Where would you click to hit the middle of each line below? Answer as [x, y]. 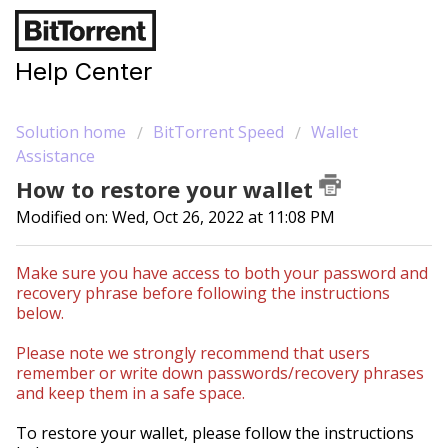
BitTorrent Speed [218, 132]
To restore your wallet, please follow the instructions [215, 432]
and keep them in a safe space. [130, 392]
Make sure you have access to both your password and [222, 272]
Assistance [55, 156]
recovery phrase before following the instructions [203, 292]
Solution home [73, 132]
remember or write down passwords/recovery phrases [220, 372]
